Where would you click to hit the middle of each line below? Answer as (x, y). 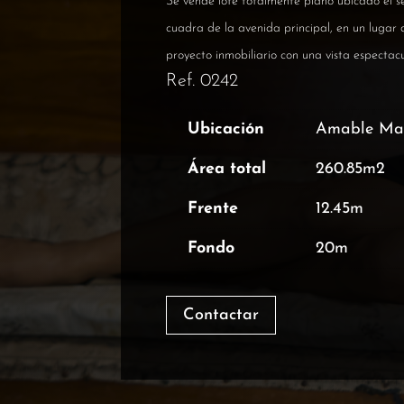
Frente (213, 209)
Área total (227, 169)
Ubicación (226, 129)
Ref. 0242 (202, 81)
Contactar (221, 315)
